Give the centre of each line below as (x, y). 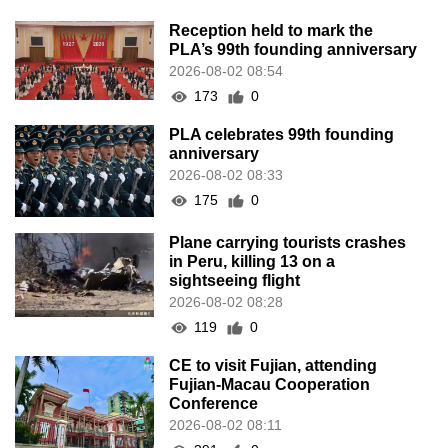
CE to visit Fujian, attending (273, 366)
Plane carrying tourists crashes (288, 243)
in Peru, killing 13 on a (252, 262)
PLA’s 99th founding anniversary (293, 50)
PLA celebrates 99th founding (282, 135)
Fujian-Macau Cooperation (270, 385)
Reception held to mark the (271, 31)
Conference (214, 404)
